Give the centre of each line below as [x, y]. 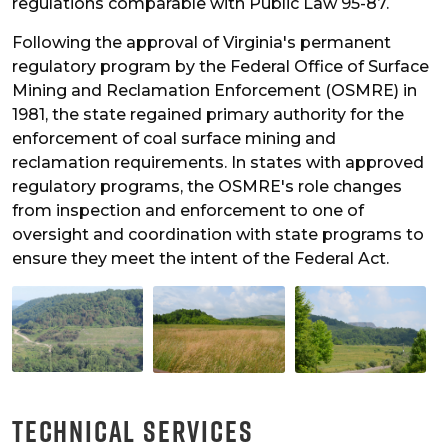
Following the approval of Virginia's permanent [201, 43]
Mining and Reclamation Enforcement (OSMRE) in [214, 91]
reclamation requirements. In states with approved [218, 163]
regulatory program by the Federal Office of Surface [220, 67]
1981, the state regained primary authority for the [208, 115]
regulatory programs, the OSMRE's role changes [207, 187]
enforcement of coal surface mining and [174, 139]
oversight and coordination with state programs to [218, 235]
